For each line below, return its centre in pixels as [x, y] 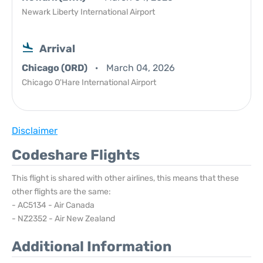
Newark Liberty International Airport [88, 12]
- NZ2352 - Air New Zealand [63, 219]
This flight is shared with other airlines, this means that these [125, 178]
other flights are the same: [61, 192]
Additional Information [92, 247]
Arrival [57, 49]
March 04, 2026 [141, 68]
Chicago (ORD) [55, 68]
